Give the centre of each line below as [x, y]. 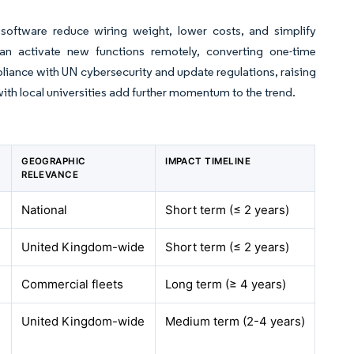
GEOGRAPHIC [54, 161]
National [45, 210]
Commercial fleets [73, 284]
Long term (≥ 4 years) [226, 284]
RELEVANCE [50, 175]
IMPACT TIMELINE [208, 161]
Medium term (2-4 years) [235, 321]
